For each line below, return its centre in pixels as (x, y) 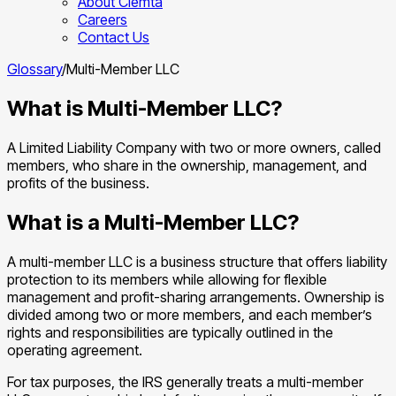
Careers (103, 19)
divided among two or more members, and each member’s (190, 314)
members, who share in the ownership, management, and (187, 165)
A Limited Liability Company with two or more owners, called (194, 147)
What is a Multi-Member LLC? (153, 222)
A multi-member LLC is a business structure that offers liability (197, 261)
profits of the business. (78, 183)
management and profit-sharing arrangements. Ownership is (196, 297)
